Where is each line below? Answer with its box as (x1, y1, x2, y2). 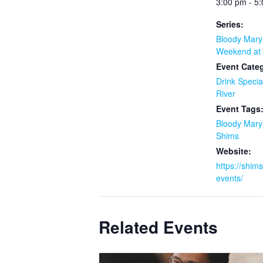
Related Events (99, 215, 218, 240)
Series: (216, 18, 244, 31)
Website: (216, 145, 251, 157)
